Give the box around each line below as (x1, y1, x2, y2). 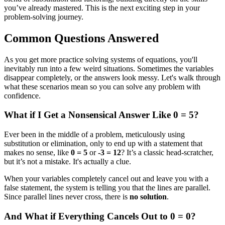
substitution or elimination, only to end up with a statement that (4, 139, 202, 148)
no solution (130, 192, 167, 201)
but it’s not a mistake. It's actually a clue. (4, 157, 131, 166)
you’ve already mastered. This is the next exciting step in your (4, 3, 200, 12)
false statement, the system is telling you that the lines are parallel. (4, 183, 210, 192)
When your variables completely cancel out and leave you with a (4, 174, 208, 183)
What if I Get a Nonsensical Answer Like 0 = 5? (4, 109, 199, 121)
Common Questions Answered (4, 31, 159, 45)
